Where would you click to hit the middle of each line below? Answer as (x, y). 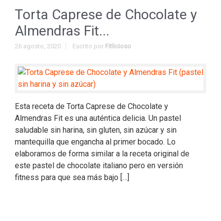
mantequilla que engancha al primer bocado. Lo (95, 142)
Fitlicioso (118, 46)
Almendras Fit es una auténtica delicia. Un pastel (98, 118)
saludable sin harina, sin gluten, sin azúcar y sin (96, 130)
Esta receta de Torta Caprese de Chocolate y (92, 106)
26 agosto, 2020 (38, 46)
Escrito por (89, 46)
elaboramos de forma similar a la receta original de (102, 154)
